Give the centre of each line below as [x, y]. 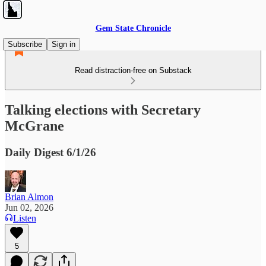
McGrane [34, 126]
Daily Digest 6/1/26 [50, 152]
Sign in [64, 44]
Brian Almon [29, 197]
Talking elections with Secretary [103, 110]
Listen [25, 218]
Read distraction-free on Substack [133, 70]
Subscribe [25, 44]
